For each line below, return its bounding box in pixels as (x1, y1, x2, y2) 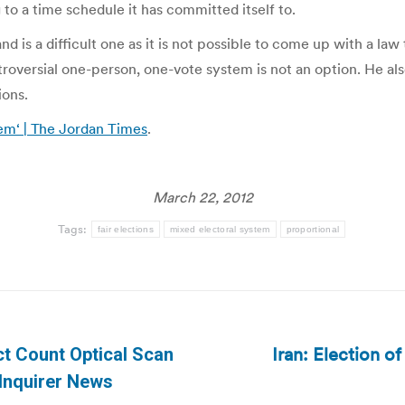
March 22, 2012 (152, 188, 253, 206)
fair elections (97, 224, 154, 234)
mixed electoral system (169, 224, 270, 234)
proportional (286, 224, 340, 234)
